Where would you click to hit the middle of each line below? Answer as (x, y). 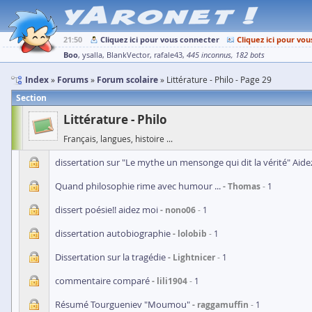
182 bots (250, 55)
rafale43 (168, 55)
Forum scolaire (127, 80)
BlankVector (128, 55)
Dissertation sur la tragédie (110, 257)
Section (31, 98)
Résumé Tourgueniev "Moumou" (123, 304)
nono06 (180, 210)
